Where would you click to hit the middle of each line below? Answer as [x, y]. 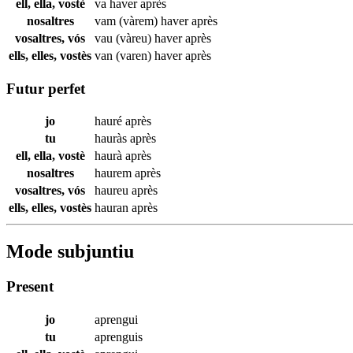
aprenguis [119, 336]
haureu [113, 191]
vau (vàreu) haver [140, 38]
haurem [115, 173]
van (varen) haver [140, 55]
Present [30, 287]
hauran [113, 208]
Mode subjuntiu [70, 252]
